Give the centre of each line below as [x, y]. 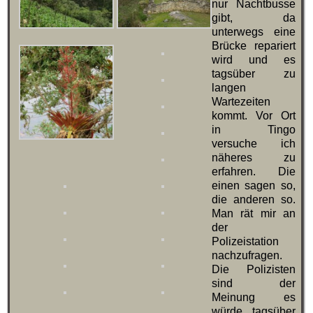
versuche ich [253, 144]
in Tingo [253, 130]
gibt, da [253, 18]
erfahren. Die [253, 172]
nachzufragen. [247, 256]
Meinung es [253, 298]
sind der [253, 284]
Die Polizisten [253, 270]
